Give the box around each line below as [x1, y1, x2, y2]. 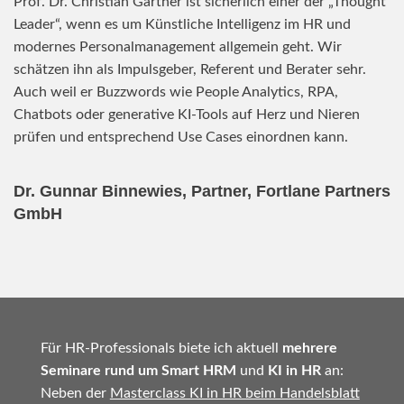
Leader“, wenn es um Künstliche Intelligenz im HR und [14, 16, 351, 32]
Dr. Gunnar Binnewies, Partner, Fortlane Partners [14, 181, 390, 200]
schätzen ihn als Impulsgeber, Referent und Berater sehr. [14, 61, 366, 77]
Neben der [40, 386, 110, 401]
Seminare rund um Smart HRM [40, 363, 236, 379]
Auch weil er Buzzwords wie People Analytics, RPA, [14, 84, 338, 99]
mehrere [281, 341, 337, 356]
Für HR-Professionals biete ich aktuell [40, 341, 282, 356]
